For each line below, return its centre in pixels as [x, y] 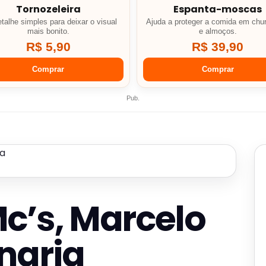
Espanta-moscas [218, 9]
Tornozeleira [48, 9]
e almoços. [218, 32]
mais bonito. [48, 32]
